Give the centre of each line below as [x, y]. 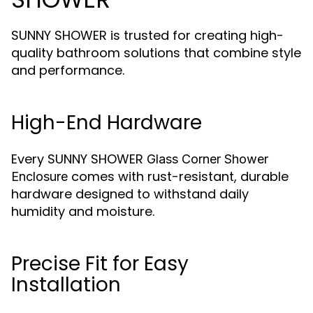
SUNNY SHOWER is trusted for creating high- [147, 35]
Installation [66, 285]
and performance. [68, 70]
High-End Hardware [107, 123]
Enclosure [39, 176]
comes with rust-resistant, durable [178, 176]
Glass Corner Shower [208, 159]
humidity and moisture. [83, 211]
